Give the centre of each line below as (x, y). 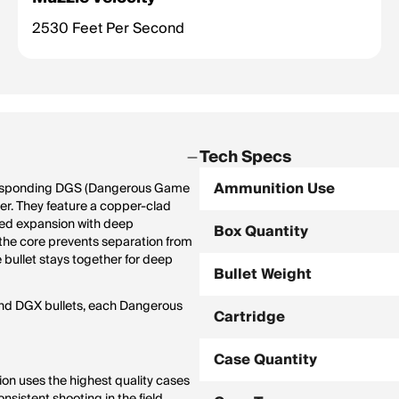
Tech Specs (245, 157)
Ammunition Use (274, 189)
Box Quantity (261, 232)
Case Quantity (265, 360)
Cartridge (249, 317)
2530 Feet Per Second (108, 28)
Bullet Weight (263, 274)
